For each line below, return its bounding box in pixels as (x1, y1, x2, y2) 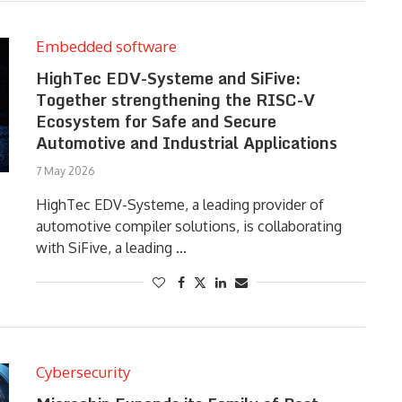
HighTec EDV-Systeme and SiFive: (35, 65, 301, 92)
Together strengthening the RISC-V (35, 86, 315, 113)
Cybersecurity (35, 363, 130, 381)
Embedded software (35, 37, 177, 56)
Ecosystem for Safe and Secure (35, 108, 276, 135)
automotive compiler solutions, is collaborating (35, 217, 342, 235)
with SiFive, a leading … (35, 239, 187, 257)
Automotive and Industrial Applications (35, 129, 337, 156)
